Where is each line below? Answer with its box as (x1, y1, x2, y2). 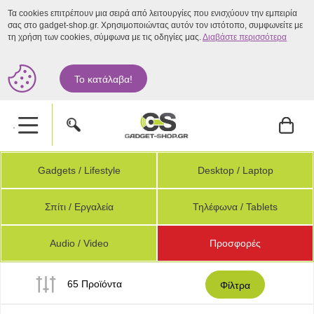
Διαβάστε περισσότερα (203, 32, 287, 42)
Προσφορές (210, 238, 261, 249)
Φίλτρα (220, 280, 250, 292)
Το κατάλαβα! (74, 74, 133, 85)
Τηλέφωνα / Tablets (193, 201, 278, 212)
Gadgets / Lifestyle (37, 165, 121, 176)
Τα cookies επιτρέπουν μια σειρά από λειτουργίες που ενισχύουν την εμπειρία (8, 8, 297, 18)
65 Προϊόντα (64, 278, 122, 289)
